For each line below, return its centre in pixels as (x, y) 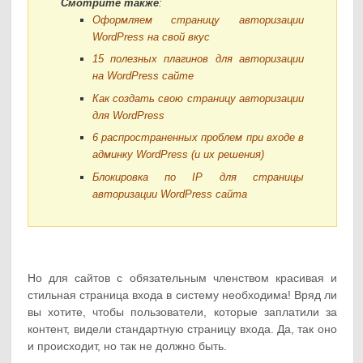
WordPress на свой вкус (152, 36)
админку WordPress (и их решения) (179, 155)
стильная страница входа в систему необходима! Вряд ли (182, 295)
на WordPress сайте (143, 76)
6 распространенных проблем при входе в (198, 138)
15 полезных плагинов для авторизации (198, 59)
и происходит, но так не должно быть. (128, 346)
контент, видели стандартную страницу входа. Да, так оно (182, 329)
